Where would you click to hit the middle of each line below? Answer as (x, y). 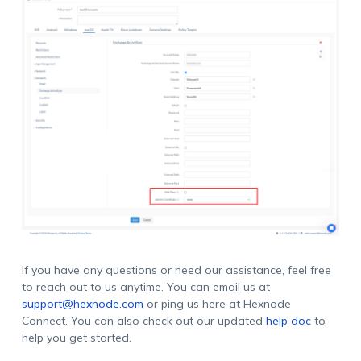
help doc (288, 321)
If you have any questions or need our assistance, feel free (176, 270)
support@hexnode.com (82, 304)
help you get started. (76, 338)
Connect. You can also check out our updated (143, 321)
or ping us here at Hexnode (217, 304)
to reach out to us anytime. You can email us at (145, 287)
